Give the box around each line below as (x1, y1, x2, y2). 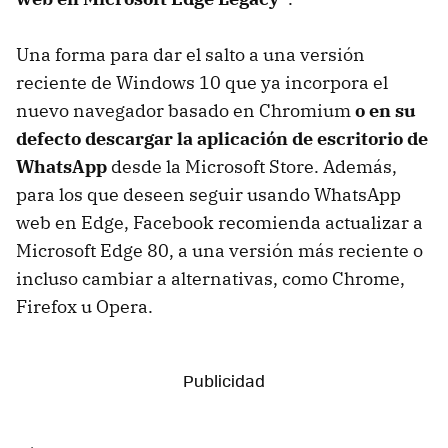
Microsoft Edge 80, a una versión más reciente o (16, 239, 423, 262)
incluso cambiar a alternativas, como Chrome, (16, 267, 405, 290)
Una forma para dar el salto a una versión (16, 43, 365, 66)
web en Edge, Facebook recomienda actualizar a (16, 211, 423, 234)
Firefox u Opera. (16, 295, 153, 318)
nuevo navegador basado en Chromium (16, 99, 355, 122)
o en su (355, 99, 416, 122)
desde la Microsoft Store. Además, (107, 155, 397, 178)
